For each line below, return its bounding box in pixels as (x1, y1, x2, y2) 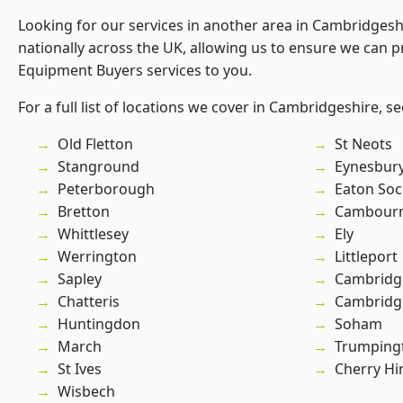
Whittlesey (58, 224, 129, 245)
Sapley (58, 269, 102, 290)
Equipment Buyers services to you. (18, 60, 252, 81)
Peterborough (58, 179, 155, 200)
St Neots (335, 134, 392, 155)
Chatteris (58, 291, 120, 312)
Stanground (58, 157, 139, 177)
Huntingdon (58, 314, 140, 335)
